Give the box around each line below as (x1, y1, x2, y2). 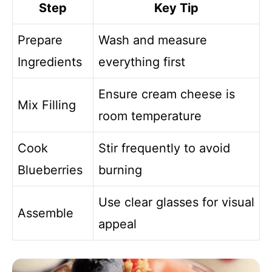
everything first (98, 55, 185, 70)
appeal (98, 217, 137, 232)
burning (98, 163, 142, 178)
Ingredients (18, 55, 82, 70)
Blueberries (18, 163, 83, 178)
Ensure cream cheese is (98, 87, 235, 102)
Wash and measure (98, 33, 207, 48)
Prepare (18, 33, 63, 48)
